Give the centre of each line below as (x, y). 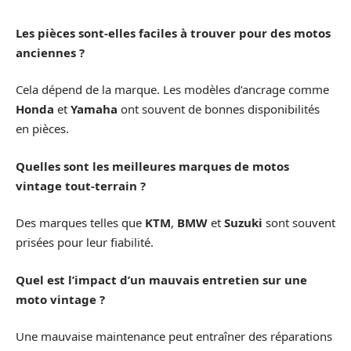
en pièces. (42, 129)
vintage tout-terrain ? (81, 185)
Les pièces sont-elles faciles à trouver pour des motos (173, 33)
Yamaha (94, 109)
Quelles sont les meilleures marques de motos (152, 166)
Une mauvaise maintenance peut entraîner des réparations (174, 337)
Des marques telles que (80, 223)
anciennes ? (50, 52)
